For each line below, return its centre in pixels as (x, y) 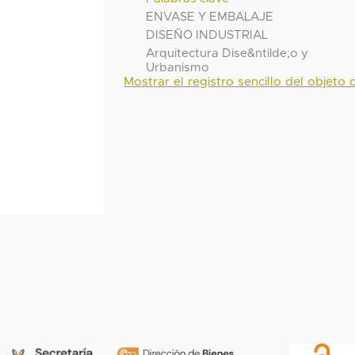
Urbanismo (178, 67)
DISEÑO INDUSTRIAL (207, 35)
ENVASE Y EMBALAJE (210, 17)
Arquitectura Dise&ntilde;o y (227, 53)
